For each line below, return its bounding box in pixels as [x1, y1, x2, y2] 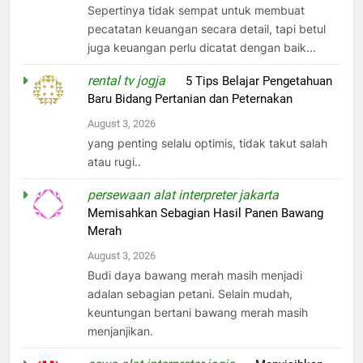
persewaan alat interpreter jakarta [88, 187, 280, 203]
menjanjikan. [88, 324, 154, 339]
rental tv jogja [88, 73, 166, 89]
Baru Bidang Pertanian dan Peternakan [88, 92, 293, 107]
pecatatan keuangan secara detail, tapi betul [88, 22, 327, 36]
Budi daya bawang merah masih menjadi [88, 268, 303, 283]
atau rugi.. [88, 155, 142, 169]
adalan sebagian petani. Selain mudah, [88, 287, 293, 301]
